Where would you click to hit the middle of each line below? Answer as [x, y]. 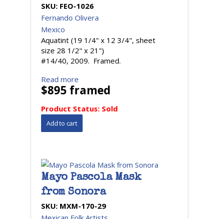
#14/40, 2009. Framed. [81, 61]
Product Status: [71, 109]
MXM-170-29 [83, 206]
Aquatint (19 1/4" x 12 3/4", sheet [98, 40]
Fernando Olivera [70, 18]
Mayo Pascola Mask [91, 178]
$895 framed [76, 90]
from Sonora [74, 193]
